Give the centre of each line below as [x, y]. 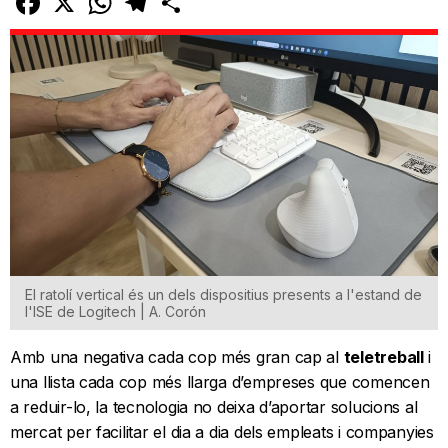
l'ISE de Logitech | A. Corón [115, 311]
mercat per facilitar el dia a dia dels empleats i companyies [222, 431]
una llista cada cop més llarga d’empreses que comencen [220, 381]
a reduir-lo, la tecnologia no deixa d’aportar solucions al [214, 406]
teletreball [383, 356]
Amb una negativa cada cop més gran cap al [177, 356]
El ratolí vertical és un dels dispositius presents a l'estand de [223, 294]
